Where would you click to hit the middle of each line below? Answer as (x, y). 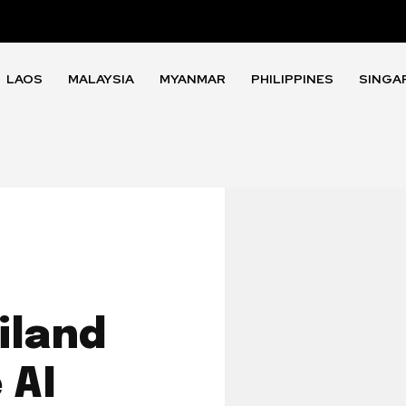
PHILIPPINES (292, 79)
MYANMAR (193, 79)
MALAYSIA (101, 79)
